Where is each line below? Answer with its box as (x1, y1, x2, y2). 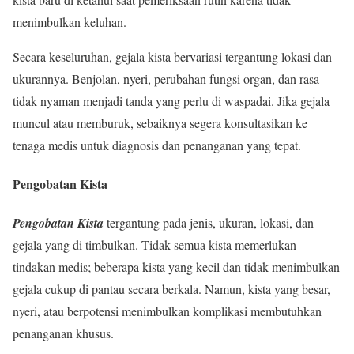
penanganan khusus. (13, 325, 114, 342)
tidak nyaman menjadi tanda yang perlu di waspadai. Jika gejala (13, 92, 330, 109)
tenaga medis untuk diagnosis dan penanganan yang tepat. (13, 136, 301, 153)
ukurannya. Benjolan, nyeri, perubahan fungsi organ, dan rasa (13, 70, 319, 87)
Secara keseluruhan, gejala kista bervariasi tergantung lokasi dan (13, 47, 332, 65)
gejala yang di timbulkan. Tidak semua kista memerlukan (13, 236, 296, 254)
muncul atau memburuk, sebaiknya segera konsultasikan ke (13, 114, 307, 131)
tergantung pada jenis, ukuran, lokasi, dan (104, 214, 314, 232)
